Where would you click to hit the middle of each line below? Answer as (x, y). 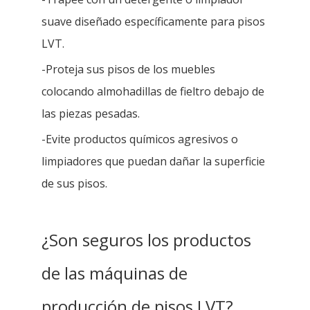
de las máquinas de (115, 273)
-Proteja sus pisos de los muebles (128, 69)
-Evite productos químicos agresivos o (140, 139)
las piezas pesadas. (91, 113)
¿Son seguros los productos (146, 239)
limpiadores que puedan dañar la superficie (153, 161)
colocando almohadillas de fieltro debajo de (153, 91)
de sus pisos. (74, 183)
